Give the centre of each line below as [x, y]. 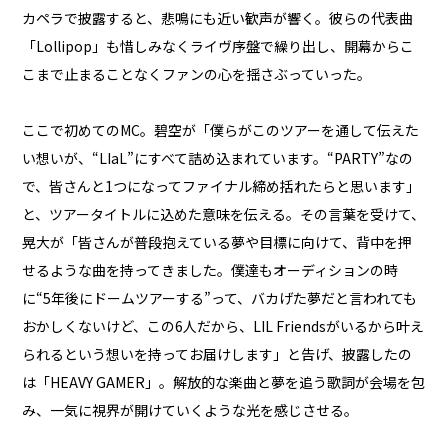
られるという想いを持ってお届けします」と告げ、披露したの [217, 354]
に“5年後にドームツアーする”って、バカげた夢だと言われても [220, 298]
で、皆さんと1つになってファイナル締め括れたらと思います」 [221, 186]
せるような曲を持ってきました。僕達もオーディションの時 [210, 270]
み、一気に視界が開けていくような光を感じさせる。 [190, 410]
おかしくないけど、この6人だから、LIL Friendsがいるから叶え [223, 326]
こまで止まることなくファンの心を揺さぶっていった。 [197, 74]
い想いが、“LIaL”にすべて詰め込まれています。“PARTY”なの [218, 158]
